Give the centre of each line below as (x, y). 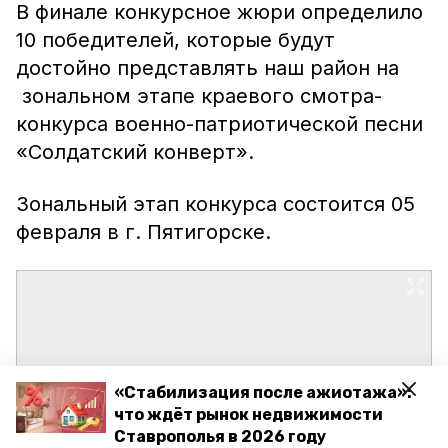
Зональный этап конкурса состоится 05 (215, 204)
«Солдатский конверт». (135, 152)
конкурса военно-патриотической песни (219, 124)
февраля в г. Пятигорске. (143, 232)
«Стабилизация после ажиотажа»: (263, 392)
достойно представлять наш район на (207, 68)
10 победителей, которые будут (175, 40)
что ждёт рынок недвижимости (248, 414)
